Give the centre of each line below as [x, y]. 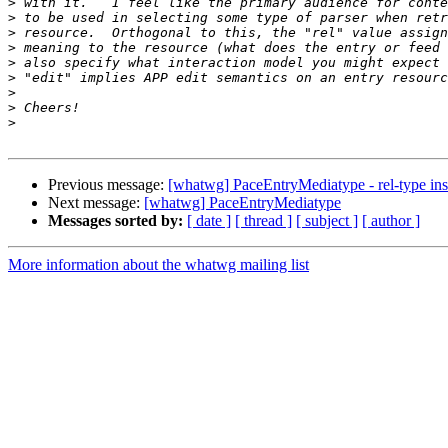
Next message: [96, 203]
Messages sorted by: [115, 221]
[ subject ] [327, 221]
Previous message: [108, 185]
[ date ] [209, 221]
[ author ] [391, 221]
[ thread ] [263, 221]
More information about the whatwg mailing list [158, 265]
